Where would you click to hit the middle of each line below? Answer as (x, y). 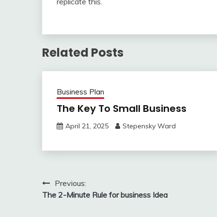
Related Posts (83, 52)
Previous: (70, 183)
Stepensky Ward (149, 126)
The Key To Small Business (122, 108)
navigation (75, 202)
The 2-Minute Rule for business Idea (105, 194)
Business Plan (80, 92)
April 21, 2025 (87, 126)
